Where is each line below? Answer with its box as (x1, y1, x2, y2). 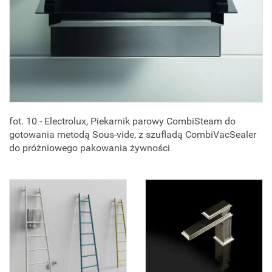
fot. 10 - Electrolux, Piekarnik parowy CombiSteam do (9, 115, 236, 127)
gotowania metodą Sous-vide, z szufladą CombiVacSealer (9, 129, 256, 141)
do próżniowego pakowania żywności (9, 142, 170, 154)
